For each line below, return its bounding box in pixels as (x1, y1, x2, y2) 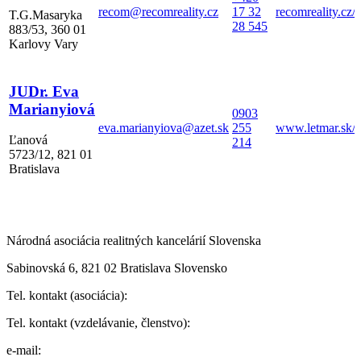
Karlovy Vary (9, 37, 78, 52)
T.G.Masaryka (9, 8, 82, 23)
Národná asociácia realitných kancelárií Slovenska (6, 233, 261, 247)
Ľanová (9, 133, 48, 147)
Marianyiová (9, 100, 95, 118)
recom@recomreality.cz (98, 4, 218, 19)
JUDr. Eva (9, 82, 79, 100)
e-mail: (6, 342, 41, 357)
